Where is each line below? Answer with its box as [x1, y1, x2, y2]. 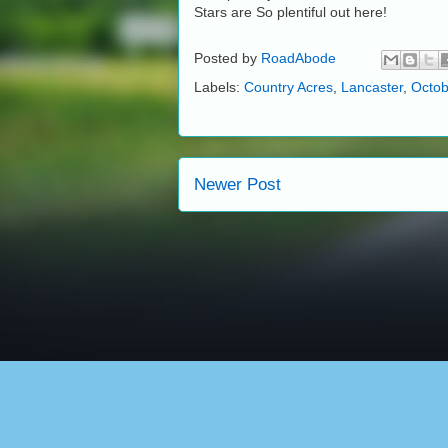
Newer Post [194, 174, 281, 194]
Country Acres [244, 78, 333, 95]
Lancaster [341, 78, 403, 95]
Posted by [194, 49, 261, 66]
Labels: [194, 78, 244, 95]
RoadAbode [261, 49, 336, 66]
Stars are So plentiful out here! [194, 3, 387, 20]
